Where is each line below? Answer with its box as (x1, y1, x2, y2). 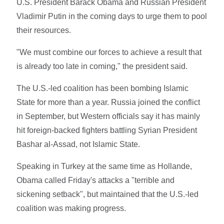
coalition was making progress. (16, 203, 126, 212)
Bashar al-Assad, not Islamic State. (16, 139, 140, 148)
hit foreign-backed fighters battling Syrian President (16, 125, 197, 134)
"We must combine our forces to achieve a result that (16, 47, 202, 56)
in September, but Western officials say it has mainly (16, 111, 200, 120)
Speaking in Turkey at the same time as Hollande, (16, 161, 192, 170)
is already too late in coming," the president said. (16, 61, 188, 70)
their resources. (16, 25, 71, 34)
